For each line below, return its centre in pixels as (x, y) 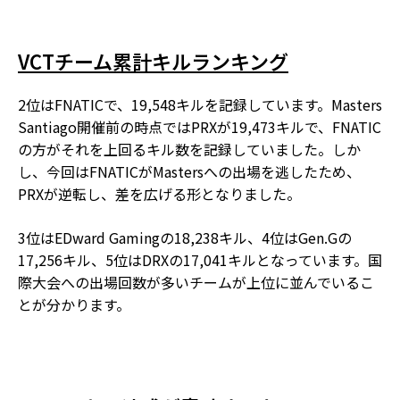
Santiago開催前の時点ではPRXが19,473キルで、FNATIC (200, 126)
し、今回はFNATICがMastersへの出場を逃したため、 (189, 171)
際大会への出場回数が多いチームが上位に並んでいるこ (196, 282)
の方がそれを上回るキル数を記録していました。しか (189, 149)
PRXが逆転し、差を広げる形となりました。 (159, 193)
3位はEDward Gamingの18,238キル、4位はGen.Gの (185, 237)
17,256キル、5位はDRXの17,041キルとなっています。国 (200, 259)
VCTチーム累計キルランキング (153, 60)
